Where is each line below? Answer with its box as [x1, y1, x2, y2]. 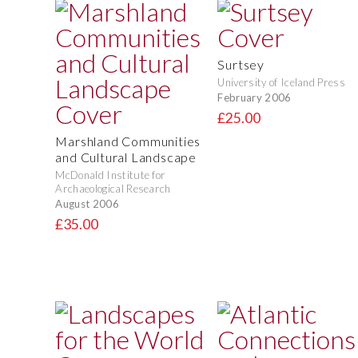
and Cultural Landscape [55, 149, 197, 165]
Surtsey [217, 57, 265, 73]
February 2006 [217, 90, 292, 104]
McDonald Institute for [55, 169, 166, 182]
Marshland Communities [55, 133, 201, 149]
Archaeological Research [55, 182, 171, 196]
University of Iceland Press [217, 76, 346, 89]
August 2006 [55, 197, 119, 210]
